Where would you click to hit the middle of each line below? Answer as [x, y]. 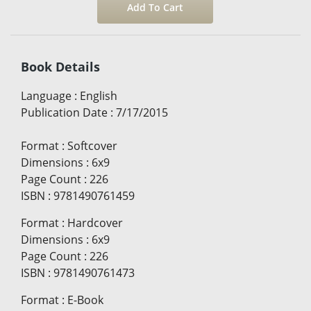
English [99, 96]
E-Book [85, 300]
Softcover [92, 146]
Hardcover [95, 223]
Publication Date [64, 113]
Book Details [60, 67]
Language [46, 96]
